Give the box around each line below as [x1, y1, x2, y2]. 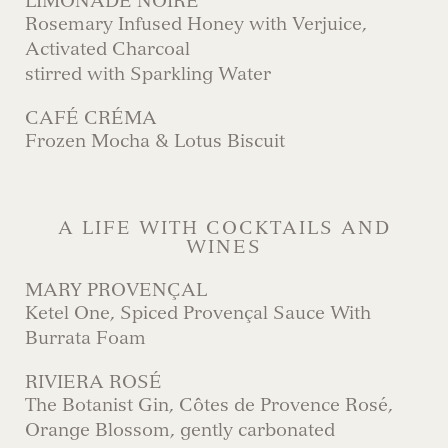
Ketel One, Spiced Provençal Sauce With [25, 302, 371, 324]
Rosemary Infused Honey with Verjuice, [25, 13, 367, 35]
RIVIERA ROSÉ [25, 371, 162, 393]
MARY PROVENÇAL [25, 279, 207, 301]
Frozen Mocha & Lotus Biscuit [25, 130, 285, 152]
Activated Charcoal [25, 38, 190, 60]
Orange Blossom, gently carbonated [25, 419, 335, 441]
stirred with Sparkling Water [25, 63, 271, 85]
